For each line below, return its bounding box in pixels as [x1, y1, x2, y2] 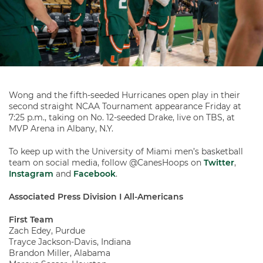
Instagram [9, 168, 53, 179]
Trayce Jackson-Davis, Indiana [9, 236, 131, 247]
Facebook [73, 168, 116, 179]
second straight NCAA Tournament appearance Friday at [9, 100, 241, 112]
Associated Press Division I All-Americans [9, 191, 183, 202]
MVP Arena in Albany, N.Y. [9, 123, 113, 134]
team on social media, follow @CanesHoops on [9, 157, 204, 168]
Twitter [204, 157, 234, 168]
